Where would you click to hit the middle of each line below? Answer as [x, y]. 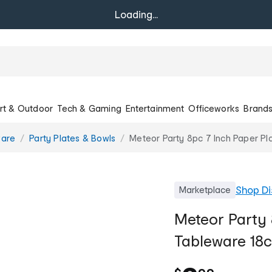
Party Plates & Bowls [73, 138]
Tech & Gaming [89, 108]
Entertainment [155, 108]
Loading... [136, 14]
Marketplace [205, 189]
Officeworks [214, 108]
